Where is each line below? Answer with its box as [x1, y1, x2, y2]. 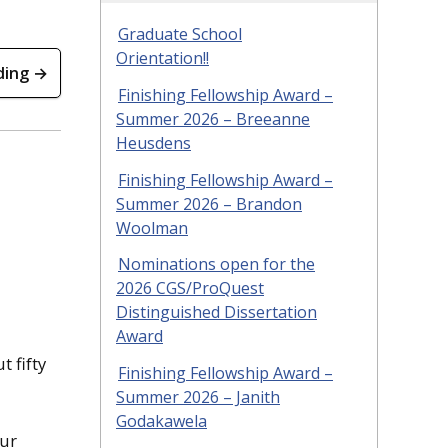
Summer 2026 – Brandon [116, 192, 302, 215]
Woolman [116, 216, 188, 239]
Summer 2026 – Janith [116, 386, 280, 409]
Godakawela [116, 410, 207, 433]
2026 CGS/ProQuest [116, 277, 264, 300]
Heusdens [116, 131, 191, 154]
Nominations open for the [118, 253, 315, 276]
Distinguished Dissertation [116, 301, 317, 324]
